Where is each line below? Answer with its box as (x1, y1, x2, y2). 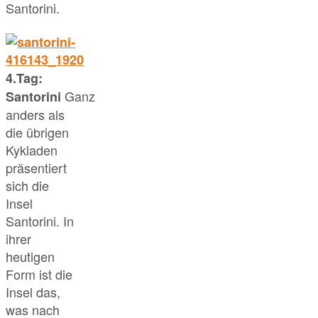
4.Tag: (6, 69, 43, 88)
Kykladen (6, 141, 57, 160)
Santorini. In (6, 212, 74, 231)
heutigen (6, 247, 55, 266)
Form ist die (6, 265, 72, 284)
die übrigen (6, 123, 69, 142)
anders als (6, 105, 65, 124)
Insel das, (6, 283, 60, 302)
